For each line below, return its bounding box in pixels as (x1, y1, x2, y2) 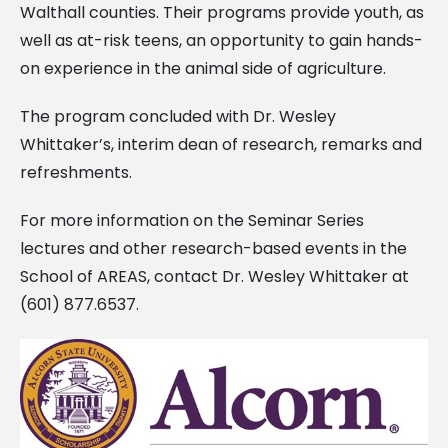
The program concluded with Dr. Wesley (20, 104, 336, 128)
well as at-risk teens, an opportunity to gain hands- (20, 28, 423, 52)
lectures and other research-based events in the (20, 236, 407, 260)
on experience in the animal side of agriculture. (20, 56, 386, 80)
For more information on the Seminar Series (20, 208, 364, 232)
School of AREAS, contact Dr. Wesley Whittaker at (20, 264, 409, 288)
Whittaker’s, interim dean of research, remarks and (20, 132, 422, 156)
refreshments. (20, 160, 132, 184)
